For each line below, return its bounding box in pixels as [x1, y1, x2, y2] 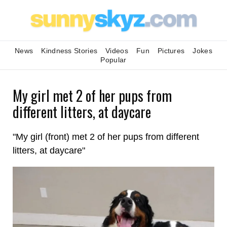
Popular [100, 56, 127, 64]
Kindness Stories [41, 47, 98, 55]
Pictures [157, 47, 185, 55]
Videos [105, 47, 128, 55]
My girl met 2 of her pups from [13, 85, 172, 106]
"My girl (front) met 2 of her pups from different [13, 132, 199, 142]
